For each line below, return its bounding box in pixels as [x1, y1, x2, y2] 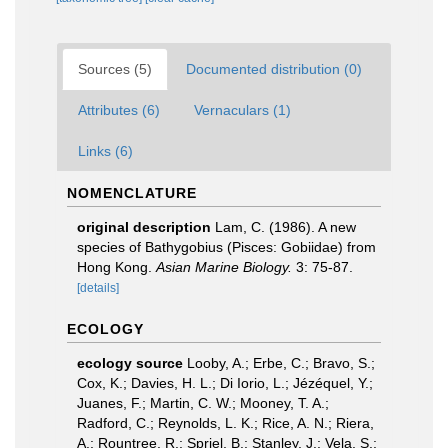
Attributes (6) [78, 102, 160, 118]
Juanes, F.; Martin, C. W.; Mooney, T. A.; [77, 395, 329, 411]
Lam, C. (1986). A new [215, 219, 356, 235]
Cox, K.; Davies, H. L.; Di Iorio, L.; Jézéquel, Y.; [77, 375, 373, 391]
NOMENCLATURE [67, 185, 197, 201]
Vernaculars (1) [194, 102, 291, 118]
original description [77, 219, 211, 235]
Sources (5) [78, 61, 152, 77]
